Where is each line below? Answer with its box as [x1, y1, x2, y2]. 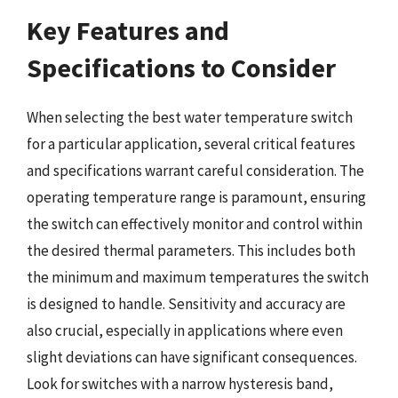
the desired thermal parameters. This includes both [27, 241, 355, 260]
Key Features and [27, 13, 229, 47]
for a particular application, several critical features [27, 134, 355, 154]
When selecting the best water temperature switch [27, 107, 353, 127]
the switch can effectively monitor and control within [27, 214, 362, 234]
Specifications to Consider [27, 51, 336, 84]
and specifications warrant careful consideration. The [27, 161, 364, 180]
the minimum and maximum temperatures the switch [27, 267, 369, 287]
